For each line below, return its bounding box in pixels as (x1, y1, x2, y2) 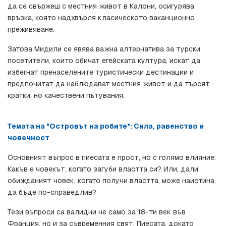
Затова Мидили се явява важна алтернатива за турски (8, 44, 200, 54)
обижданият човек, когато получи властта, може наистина (8, 176, 214, 186)
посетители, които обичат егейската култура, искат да (8, 56, 200, 66)
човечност (8, 133, 49, 143)
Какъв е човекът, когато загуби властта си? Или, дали (8, 164, 198, 174)
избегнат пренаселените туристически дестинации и (8, 68, 194, 77)
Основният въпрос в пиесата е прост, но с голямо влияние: (8, 153, 216, 162)
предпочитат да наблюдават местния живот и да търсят (8, 79, 210, 89)
